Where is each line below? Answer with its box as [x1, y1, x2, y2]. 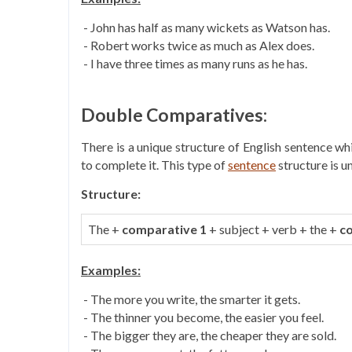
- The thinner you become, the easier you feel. [81, 310, 324, 324]
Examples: [81, 262, 141, 277]
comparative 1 [122, 222, 207, 236]
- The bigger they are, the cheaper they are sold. [81, 328, 336, 343]
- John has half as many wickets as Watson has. [81, 20, 330, 35]
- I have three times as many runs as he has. [81, 56, 307, 71]
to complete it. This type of [81, 157, 228, 172]
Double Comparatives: [81, 104, 267, 126]
